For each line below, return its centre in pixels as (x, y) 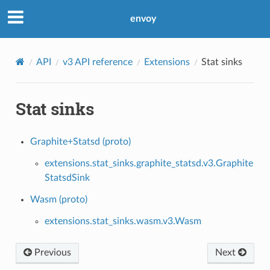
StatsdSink (67, 177)
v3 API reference (97, 62)
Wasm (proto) (58, 199)
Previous (51, 252)
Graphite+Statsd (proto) (80, 141)
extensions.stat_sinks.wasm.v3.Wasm (123, 221)
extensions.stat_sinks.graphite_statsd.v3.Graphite (149, 163)
